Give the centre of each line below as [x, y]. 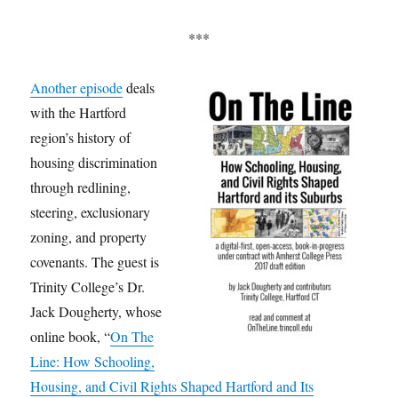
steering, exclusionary [91, 212]
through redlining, [81, 187]
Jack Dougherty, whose [96, 312]
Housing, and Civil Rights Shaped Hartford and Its [172, 386]
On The [132, 337]
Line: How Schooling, [93, 362]
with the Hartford [79, 113]
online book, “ [71, 337]
